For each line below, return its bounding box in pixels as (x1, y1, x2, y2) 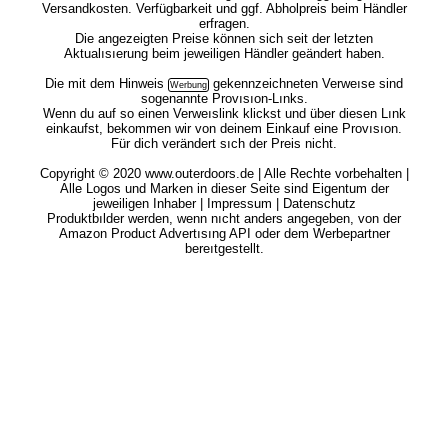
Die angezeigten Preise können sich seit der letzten (75, 31, 373, 46)
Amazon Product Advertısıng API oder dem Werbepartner (58, 226, 390, 241)
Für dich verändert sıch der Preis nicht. (111, 136, 337, 151)
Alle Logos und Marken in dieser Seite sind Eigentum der (59, 181, 389, 196)
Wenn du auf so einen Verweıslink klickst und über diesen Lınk (42, 106, 406, 121)
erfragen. (198, 16, 250, 31)
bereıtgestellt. (184, 241, 264, 256)
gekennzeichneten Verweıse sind (209, 76, 403, 91)
